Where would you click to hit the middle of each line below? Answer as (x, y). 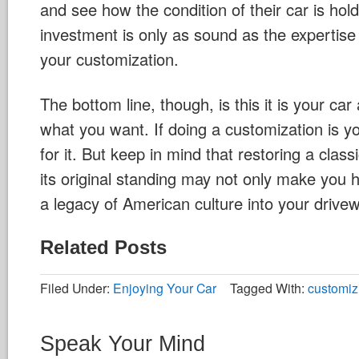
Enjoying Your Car (165, 288)
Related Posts (103, 247)
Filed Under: (77, 288)
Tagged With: (269, 288)
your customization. (109, 58)
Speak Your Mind (123, 343)
